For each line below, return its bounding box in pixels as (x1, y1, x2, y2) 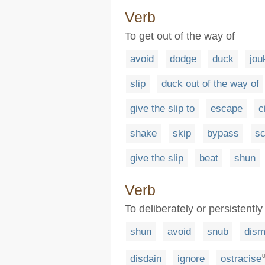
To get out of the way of (125, 30, 235, 42)
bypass (207, 128, 239, 139)
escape (211, 103, 243, 114)
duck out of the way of (161, 78, 259, 89)
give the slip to (130, 103, 195, 114)
